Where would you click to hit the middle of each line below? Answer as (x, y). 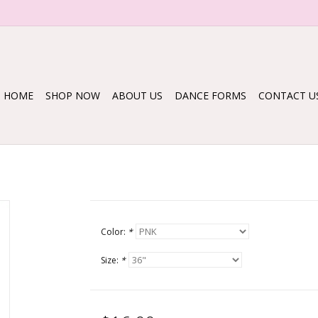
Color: (114, 232)
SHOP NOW (73, 95)
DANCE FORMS (210, 95)
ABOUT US (137, 95)
